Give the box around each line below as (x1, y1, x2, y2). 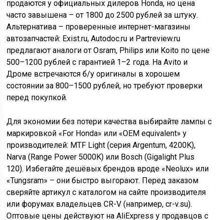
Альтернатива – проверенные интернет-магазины (6, 22, 191, 31)
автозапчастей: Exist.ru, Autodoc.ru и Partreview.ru (6, 34, 181, 43)
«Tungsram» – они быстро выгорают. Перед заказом (6, 176, 199, 185)
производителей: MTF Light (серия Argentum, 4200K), (6, 140, 196, 150)
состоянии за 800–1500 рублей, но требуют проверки (6, 81, 203, 90)
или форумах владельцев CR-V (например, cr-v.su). (6, 199, 192, 209)
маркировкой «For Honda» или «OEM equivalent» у (6, 129, 187, 138)
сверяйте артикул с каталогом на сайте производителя (6, 188, 206, 197)
